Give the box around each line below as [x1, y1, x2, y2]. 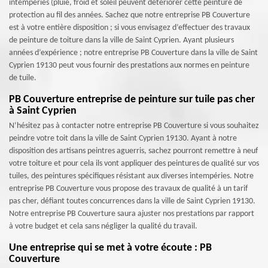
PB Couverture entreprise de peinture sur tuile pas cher [9, 94, 255, 105]
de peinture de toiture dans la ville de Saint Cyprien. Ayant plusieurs [9, 36, 234, 45]
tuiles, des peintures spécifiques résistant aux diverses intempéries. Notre [9, 172, 254, 181]
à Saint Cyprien [9, 105, 77, 117]
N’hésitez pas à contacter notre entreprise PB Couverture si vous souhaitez [9, 121, 259, 130]
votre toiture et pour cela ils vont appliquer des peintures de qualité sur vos [9, 159, 259, 168]
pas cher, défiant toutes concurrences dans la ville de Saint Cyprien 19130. [9, 197, 255, 206]
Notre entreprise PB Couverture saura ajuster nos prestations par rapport [9, 209, 254, 218]
